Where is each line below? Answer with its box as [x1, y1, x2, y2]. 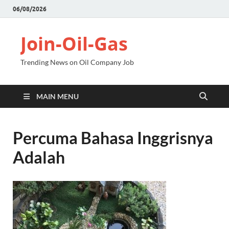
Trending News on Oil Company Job [20, 58, 134, 66]
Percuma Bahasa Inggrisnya [13, 128, 213, 148]
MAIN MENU [36, 92, 79, 101]
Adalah [13, 147, 65, 167]
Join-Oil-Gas [20, 31, 128, 56]
